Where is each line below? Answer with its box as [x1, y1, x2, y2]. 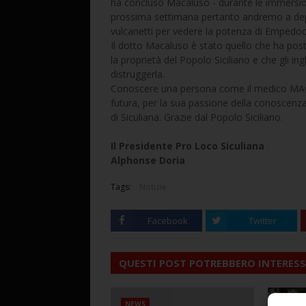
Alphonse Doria [111, 154, 185, 167]
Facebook [147, 214, 188, 227]
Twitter [248, 214, 277, 227]
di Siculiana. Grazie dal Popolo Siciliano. [111, 111, 283, 124]
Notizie [139, 181, 167, 193]
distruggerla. [111, 68, 165, 81]
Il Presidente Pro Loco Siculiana [111, 139, 264, 152]
